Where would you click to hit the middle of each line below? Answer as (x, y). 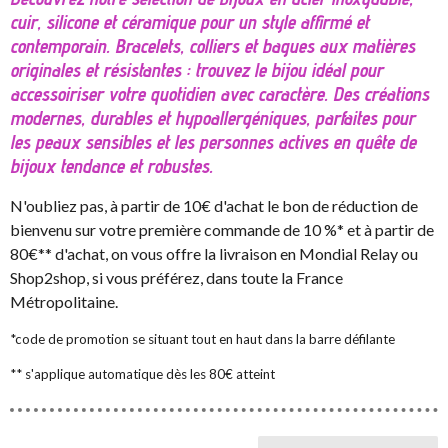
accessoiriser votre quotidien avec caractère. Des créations (219, 94)
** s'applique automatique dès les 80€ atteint (142, 374)
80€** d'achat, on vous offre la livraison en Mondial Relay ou (214, 254)
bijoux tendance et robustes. (111, 166)
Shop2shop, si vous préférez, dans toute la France (176, 278)
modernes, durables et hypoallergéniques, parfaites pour (212, 118)
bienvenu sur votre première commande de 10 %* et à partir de (222, 230)
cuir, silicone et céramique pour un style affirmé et (189, 22)
